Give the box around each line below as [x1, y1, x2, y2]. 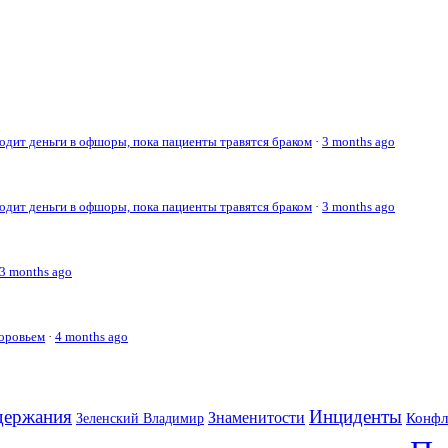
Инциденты [309, 405, 402, 427]
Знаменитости [208, 407, 305, 427]
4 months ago [55, 329, 128, 344]
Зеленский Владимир [76, 410, 204, 426]
